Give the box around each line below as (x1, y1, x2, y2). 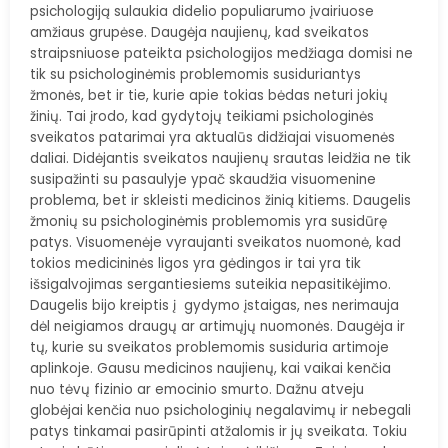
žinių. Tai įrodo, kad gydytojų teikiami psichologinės (30, 107, 374, 126)
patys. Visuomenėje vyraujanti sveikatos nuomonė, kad (30, 233, 401, 252)
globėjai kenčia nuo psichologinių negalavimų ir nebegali (30, 401, 411, 420)
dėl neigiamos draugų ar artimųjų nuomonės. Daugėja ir (30, 317, 405, 336)
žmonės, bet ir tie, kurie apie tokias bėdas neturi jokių (30, 86, 388, 105)
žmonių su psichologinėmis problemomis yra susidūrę (30, 212, 387, 231)
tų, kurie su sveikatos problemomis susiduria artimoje (30, 338, 389, 357)
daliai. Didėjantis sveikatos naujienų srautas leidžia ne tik (30, 149, 411, 168)
